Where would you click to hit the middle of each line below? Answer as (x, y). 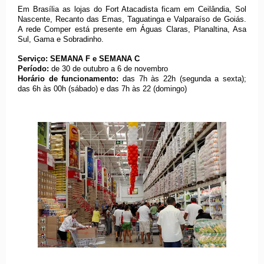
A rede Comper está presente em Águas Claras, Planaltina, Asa (132, 29)
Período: (34, 69)
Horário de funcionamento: (70, 79)
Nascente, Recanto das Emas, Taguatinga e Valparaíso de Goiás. (132, 19)
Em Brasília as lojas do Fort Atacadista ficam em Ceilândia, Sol (132, 9)
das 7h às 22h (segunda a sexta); (184, 79)
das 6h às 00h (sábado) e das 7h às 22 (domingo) (102, 89)
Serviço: (34, 59)
